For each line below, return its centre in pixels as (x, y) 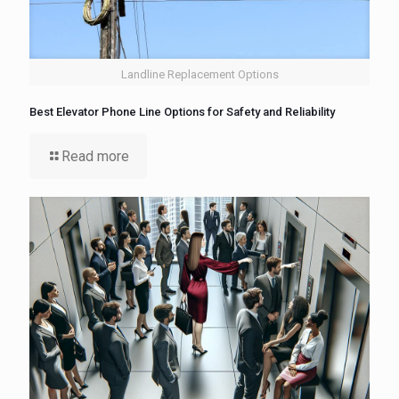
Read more (95, 157)
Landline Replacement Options (199, 75)
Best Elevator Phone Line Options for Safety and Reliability (182, 112)
